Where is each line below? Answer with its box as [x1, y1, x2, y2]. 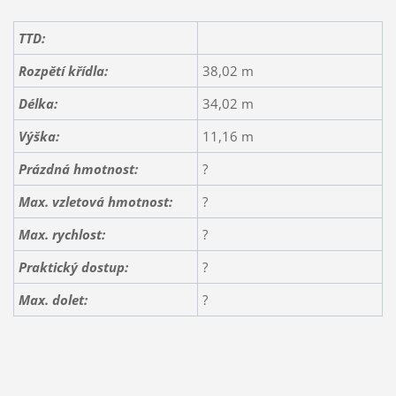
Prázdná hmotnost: [18, 159, 138, 178]
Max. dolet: [18, 290, 88, 308]
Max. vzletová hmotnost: [18, 192, 172, 210]
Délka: [18, 94, 57, 112]
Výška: [18, 126, 59, 145]
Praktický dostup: [18, 257, 128, 276]
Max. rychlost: [18, 225, 105, 243]
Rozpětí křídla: [18, 61, 108, 80]
